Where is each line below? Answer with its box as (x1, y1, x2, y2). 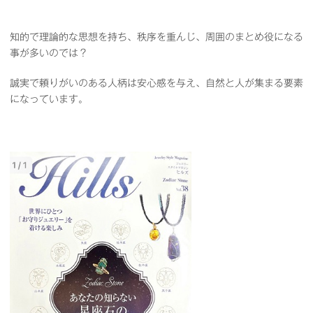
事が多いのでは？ (10, 48, 88, 58)
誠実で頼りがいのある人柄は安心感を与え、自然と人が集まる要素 (10, 78, 303, 88)
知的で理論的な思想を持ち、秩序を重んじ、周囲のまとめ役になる (10, 31, 303, 42)
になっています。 (10, 94, 88, 104)
